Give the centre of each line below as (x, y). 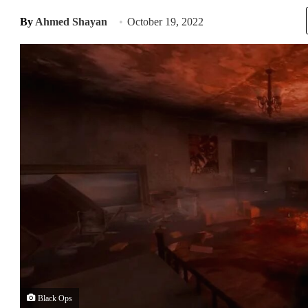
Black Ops (54, 298)
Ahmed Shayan (71, 22)
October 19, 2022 (165, 22)
